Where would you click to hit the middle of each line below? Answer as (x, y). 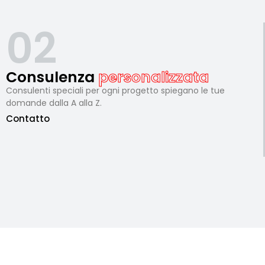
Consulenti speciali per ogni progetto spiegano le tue (115, 91)
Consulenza (52, 77)
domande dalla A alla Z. (54, 103)
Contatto (28, 119)
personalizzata (153, 77)
